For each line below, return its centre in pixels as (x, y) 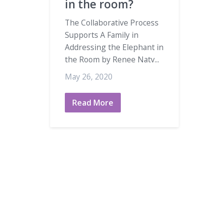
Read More (93, 102)
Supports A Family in (102, 35)
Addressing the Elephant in (114, 47)
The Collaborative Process (112, 22)
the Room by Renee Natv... (112, 59)
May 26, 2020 (89, 76)
